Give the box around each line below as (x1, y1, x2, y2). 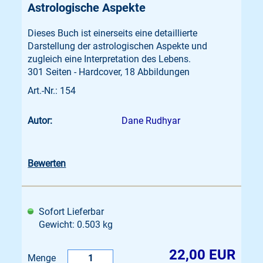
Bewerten (28, 158, 66, 169)
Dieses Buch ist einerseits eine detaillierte (28, 28, 198, 39)
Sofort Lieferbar (39, 206, 104, 217)
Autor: (28, 115, 58, 126)
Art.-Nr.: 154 (28, 85, 76, 96)
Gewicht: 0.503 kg (39, 219, 113, 230)
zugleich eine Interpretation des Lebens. (28, 53, 191, 65)
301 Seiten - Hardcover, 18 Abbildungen (28, 66, 190, 77)
